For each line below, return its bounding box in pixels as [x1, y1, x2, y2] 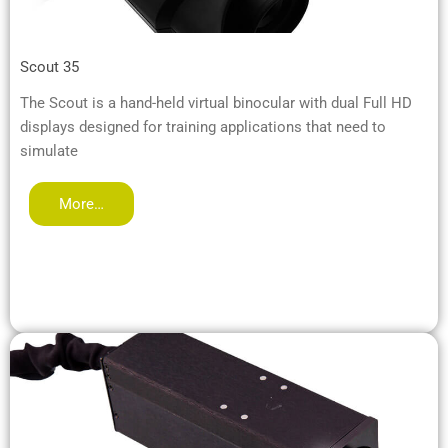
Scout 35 [20, 58, 79, 77]
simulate [20, 142, 78, 161]
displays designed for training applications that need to [20, 118, 386, 137]
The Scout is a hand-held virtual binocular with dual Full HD [20, 94, 412, 113]
